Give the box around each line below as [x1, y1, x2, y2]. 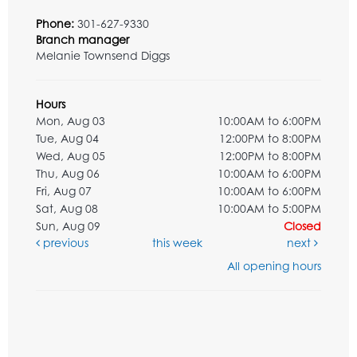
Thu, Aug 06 [36, 166, 100, 180]
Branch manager [36, 32, 129, 46]
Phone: [36, 16, 77, 30]
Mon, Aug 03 [36, 113, 105, 127]
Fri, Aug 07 [36, 183, 92, 198]
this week [151, 235, 202, 249]
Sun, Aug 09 [36, 218, 100, 233]
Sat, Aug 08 [36, 201, 98, 215]
